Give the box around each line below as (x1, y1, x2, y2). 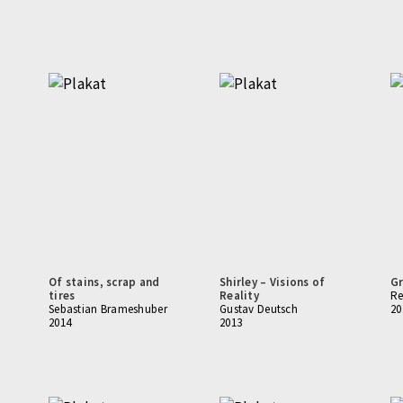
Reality (219, 288, 259, 303)
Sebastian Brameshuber (49, 301, 167, 317)
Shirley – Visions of (219, 274, 326, 290)
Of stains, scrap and (49, 274, 160, 290)
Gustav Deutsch (219, 301, 298, 317)
